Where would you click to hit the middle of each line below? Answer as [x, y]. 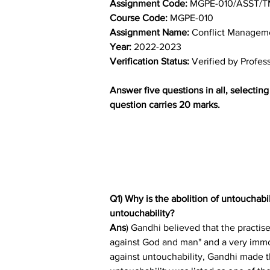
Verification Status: [151, 61]
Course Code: [140, 17]
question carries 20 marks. [165, 104]
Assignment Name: [151, 32]
